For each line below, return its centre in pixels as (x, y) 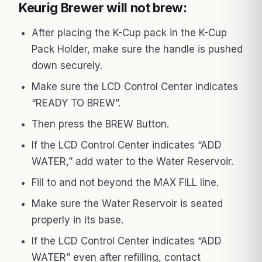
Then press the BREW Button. (100, 124)
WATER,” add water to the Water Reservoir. (132, 161)
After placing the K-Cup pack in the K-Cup (129, 32)
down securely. (67, 65)
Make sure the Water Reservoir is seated (127, 203)
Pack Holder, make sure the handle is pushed (137, 49)
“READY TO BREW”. (76, 103)
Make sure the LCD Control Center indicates (135, 86)
